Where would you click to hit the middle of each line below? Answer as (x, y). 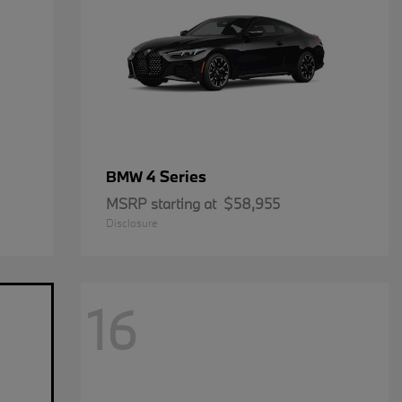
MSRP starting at (161, 203)
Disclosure (131, 223)
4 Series (176, 176)
